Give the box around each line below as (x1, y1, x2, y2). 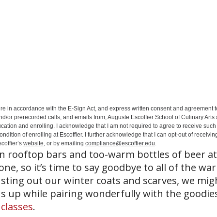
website (23, 139, 44, 147)
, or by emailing (44, 139, 85, 147)
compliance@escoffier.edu (85, 139, 155, 147)
